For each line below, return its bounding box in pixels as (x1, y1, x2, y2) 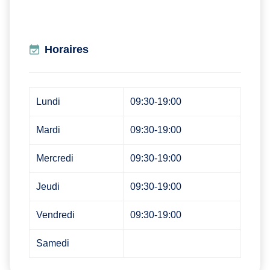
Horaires (45, 43, 89, 55)
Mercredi (36, 152, 74, 163)
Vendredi (36, 209, 75, 220)
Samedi (36, 237, 70, 248)
